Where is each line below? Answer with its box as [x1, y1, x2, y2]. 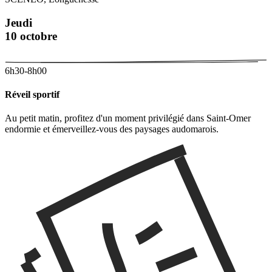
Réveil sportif [5, 89, 61, 100]
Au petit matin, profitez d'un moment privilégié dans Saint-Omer [5, 113, 251, 124]
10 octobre [5, 30, 57, 42]
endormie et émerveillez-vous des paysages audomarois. [5, 124, 219, 135]
